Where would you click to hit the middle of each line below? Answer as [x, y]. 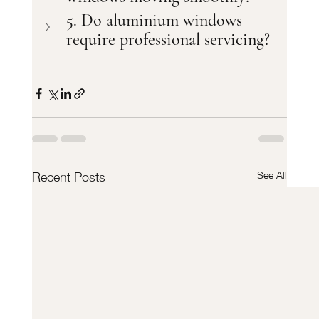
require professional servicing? [168, 39]
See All [272, 174]
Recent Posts [68, 177]
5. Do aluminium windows [156, 20]
